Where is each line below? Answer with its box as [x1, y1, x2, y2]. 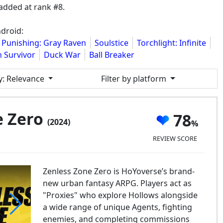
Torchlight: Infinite [137, 37, 206, 48]
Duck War [44, 49, 81, 60]
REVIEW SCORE [152, 133, 197, 143]
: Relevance [2, 73, 44, 84]
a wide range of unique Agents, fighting [42, 202, 192, 213]
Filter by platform [101, 73, 169, 84]
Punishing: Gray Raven [1, 37, 86, 48]
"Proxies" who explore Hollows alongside [42, 190, 198, 201]
